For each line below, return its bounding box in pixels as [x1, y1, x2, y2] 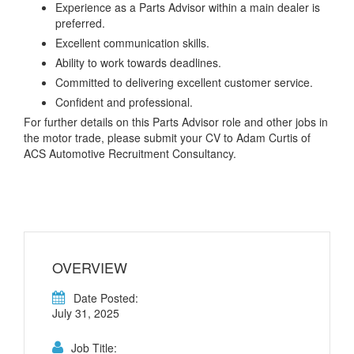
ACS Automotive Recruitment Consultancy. [24, 145, 236, 162]
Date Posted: [73, 290, 138, 307]
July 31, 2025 [52, 305, 119, 322]
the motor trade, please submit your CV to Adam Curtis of [24, 130, 311, 146]
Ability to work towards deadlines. [55, 55, 221, 71]
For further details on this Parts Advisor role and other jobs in [24, 114, 328, 130]
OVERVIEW [52, 257, 127, 278]
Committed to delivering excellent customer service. [55, 74, 313, 91]
